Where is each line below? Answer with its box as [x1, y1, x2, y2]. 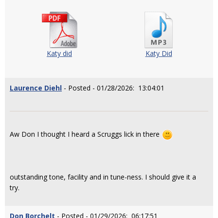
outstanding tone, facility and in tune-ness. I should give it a [10, 172, 196, 182]
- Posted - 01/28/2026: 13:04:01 [62, 83, 164, 92]
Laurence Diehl [10, 83, 62, 92]
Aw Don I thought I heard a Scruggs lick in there [10, 129, 162, 139]
